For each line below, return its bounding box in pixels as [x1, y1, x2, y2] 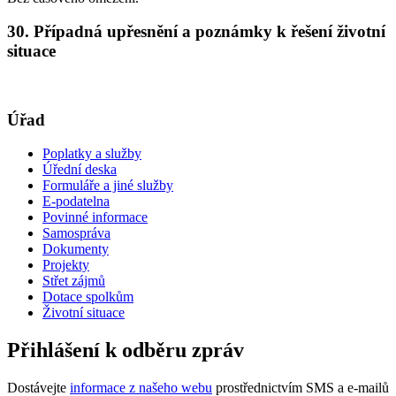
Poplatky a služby [42, 146, 141, 162]
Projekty [42, 257, 89, 273]
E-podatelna [42, 194, 110, 209]
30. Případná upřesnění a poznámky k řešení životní [7, 22, 385, 42]
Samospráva [42, 225, 110, 241]
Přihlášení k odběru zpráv [7, 339, 244, 362]
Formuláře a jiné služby [42, 178, 173, 194]
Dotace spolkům [42, 289, 133, 305]
